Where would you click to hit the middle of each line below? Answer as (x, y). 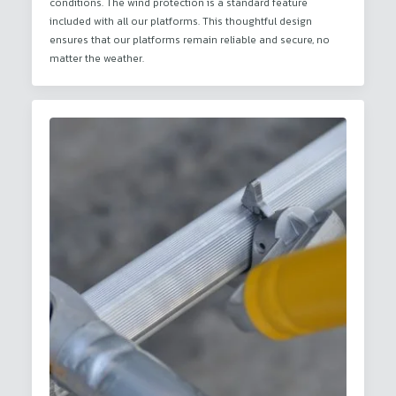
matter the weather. (97, 58)
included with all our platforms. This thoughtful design (181, 21)
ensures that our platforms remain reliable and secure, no (190, 40)
